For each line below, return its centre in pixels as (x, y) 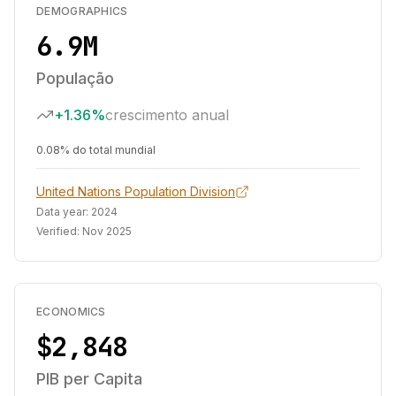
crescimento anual (167, 115)
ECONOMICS (71, 312)
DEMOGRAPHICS (82, 11)
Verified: (59, 231)
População (75, 78)
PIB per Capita (89, 379)
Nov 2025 (107, 231)
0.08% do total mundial (96, 150)
